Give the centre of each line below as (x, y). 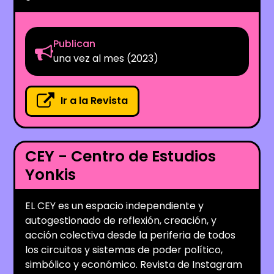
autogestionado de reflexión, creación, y (121, 220)
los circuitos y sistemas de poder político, (124, 250)
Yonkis (51, 174)
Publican (75, 43)
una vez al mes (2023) (106, 58)
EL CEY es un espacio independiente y (115, 206)
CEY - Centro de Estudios (121, 156)
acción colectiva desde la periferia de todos (131, 235)
